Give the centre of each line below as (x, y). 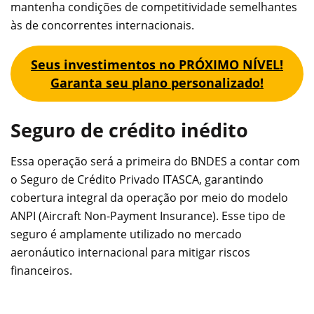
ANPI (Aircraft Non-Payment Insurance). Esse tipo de (148, 216)
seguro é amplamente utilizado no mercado (126, 234)
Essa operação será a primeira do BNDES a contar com (155, 162)
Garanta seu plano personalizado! (157, 83)
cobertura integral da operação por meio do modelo (149, 198)
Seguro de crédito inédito (129, 130)
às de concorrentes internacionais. (102, 26)
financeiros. (41, 271)
